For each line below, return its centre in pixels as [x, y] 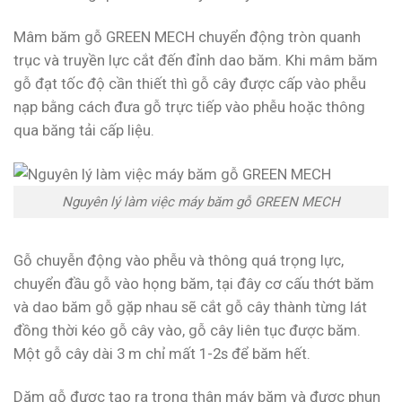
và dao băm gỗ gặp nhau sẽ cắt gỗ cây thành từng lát [190, 306]
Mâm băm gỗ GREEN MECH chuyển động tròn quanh [187, 36]
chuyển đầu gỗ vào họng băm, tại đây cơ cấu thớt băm [194, 283]
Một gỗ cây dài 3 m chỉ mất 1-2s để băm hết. [162, 353]
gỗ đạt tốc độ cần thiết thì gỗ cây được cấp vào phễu [190, 83]
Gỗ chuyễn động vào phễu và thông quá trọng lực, [179, 260]
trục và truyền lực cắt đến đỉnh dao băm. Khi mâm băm [196, 60]
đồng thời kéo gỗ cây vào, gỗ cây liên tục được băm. [187, 330]
